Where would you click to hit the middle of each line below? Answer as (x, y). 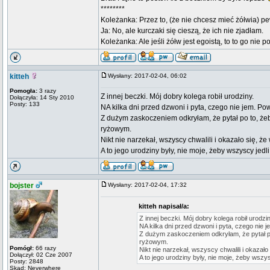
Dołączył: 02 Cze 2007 (41, 255)
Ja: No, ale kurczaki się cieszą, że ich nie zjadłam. (182, 31)
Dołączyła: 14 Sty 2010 (42, 97)
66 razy (45, 248)
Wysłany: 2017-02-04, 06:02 (150, 76)
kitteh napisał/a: (164, 206)
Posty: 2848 (27, 261)
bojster (22, 186)
